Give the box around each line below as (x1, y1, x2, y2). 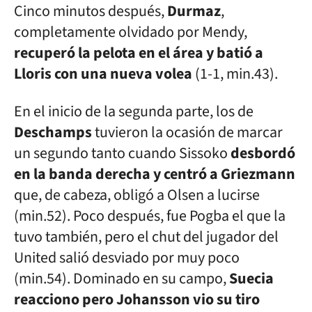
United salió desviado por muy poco (14, 247, 240, 269)
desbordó (231, 142, 295, 164)
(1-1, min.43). (192, 63, 278, 85)
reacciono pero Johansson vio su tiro (14, 288, 260, 311)
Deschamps (14, 121, 92, 143)
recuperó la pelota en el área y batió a (14, 42, 263, 64)
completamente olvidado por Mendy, (14, 21, 247, 43)
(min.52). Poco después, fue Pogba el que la (14, 205, 286, 227)
